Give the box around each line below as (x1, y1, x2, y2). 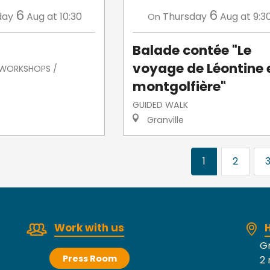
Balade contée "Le (132, 41, 251, 60)
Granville (144, 114, 184, 127)
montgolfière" (132, 77, 226, 96)
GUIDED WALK (132, 99, 188, 111)
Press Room (62, 252, 117, 265)
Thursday (163, 10, 207, 24)
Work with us (54, 221, 125, 236)
